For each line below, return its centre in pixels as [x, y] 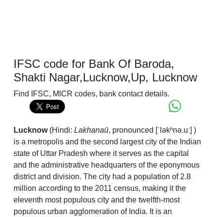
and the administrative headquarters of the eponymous [107, 165]
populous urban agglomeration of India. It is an [93, 212]
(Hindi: [61, 130]
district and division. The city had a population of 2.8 [102, 177]
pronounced [133, 130]
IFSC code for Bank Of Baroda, [94, 64]
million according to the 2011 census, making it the [100, 188]
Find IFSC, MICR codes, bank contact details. [92, 94]
